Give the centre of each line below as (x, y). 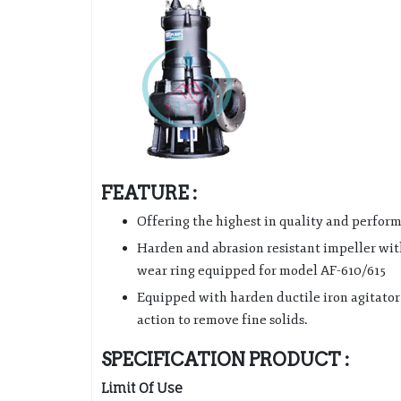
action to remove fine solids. (222, 320)
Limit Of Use (142, 388)
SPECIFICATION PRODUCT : (225, 360)
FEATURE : (149, 194)
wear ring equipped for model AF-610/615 (261, 271)
